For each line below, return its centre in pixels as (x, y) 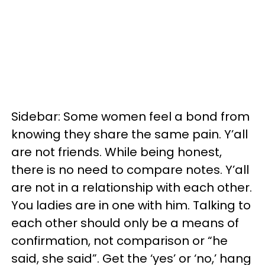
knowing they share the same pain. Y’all (130, 134)
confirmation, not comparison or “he (119, 241)
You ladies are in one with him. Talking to (131, 205)
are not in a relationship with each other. (132, 188)
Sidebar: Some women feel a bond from (130, 117)
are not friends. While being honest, (117, 152)
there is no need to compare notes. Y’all (130, 170)
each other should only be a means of (125, 223)
